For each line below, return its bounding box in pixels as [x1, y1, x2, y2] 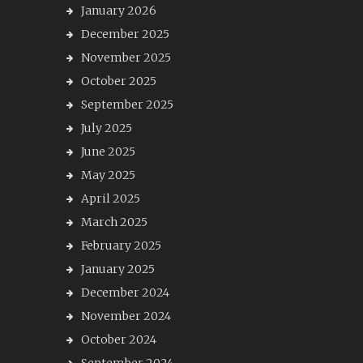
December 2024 [81, 285, 169, 300]
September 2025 [81, 97, 173, 112]
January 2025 [81, 262, 155, 276]
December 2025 [81, 27, 169, 41]
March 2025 [81, 215, 147, 229]
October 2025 [81, 74, 156, 88]
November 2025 [81, 50, 171, 65]
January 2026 [81, 3, 156, 18]
